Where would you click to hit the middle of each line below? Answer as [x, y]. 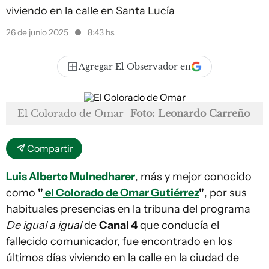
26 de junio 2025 [38, 32]
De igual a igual [44, 225]
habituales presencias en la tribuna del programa [128, 209]
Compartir [50, 148]
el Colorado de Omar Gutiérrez [121, 193]
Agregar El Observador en [135, 67]
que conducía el [178, 225]
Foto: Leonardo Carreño [190, 113]
